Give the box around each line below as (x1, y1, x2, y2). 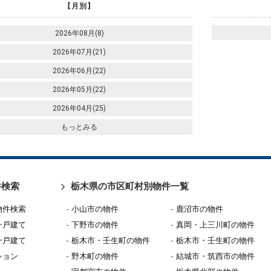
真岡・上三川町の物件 (176, 220, 255, 229)
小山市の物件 (71, 204, 119, 214)
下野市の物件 (71, 220, 119, 229)
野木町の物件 (71, 252, 119, 261)
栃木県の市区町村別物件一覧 (71, 181, 189, 192)
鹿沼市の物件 (176, 204, 223, 214)
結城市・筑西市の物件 (176, 252, 255, 261)
